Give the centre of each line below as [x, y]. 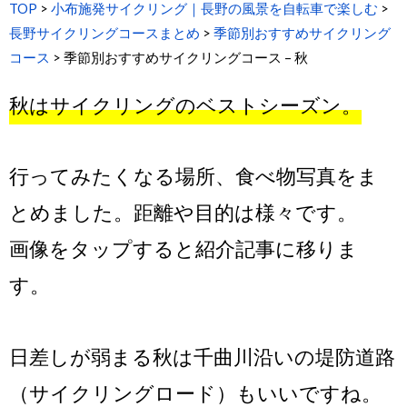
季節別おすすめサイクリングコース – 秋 [186, 58]
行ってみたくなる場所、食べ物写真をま [194, 177]
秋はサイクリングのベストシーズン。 [185, 106]
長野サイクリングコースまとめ [104, 33]
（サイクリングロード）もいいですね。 [195, 393]
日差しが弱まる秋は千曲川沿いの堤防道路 [202, 357]
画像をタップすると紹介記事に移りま [184, 250]
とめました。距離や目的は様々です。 [183, 213]
